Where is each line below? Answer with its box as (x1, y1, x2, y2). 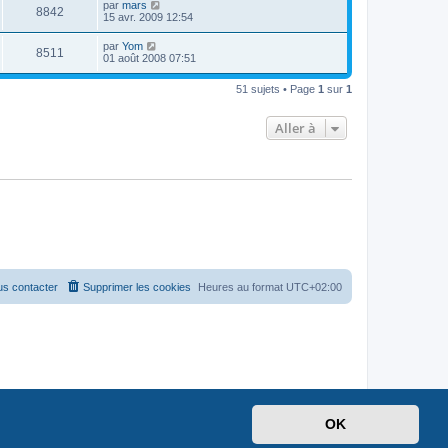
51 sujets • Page (236, 82, 318, 95)
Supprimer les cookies (83, 281, 191, 294)
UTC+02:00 (286, 281, 342, 294)
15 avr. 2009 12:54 (103, 10, 193, 23)
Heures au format (198, 281, 286, 294)
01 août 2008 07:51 (103, 51, 196, 64)
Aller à (275, 118, 316, 137)
